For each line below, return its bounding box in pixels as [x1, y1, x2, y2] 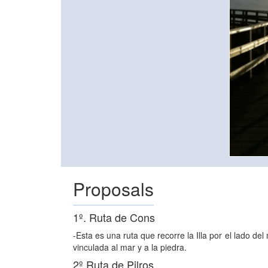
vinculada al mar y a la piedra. [73, 240, 187, 253]
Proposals [73, 175, 154, 202]
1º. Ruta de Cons [73, 209, 155, 225]
